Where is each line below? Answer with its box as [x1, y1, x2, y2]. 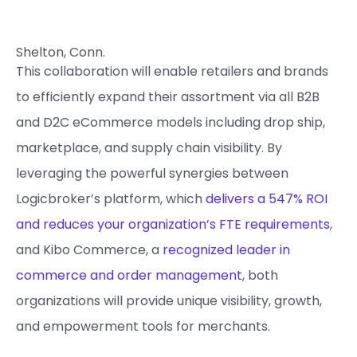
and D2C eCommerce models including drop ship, [16, 113, 325, 131]
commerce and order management [16, 266, 242, 284]
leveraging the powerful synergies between [16, 164, 288, 182]
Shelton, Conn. [16, 43, 105, 61]
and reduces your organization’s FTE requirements [16, 215, 330, 233]
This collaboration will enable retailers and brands [16, 62, 328, 80]
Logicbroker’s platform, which [16, 190, 206, 208]
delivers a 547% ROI [206, 190, 328, 208]
